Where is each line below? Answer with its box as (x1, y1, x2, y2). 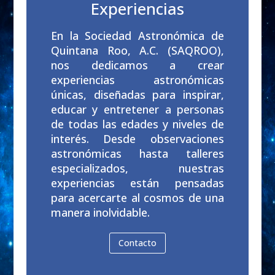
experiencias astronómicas (50, 72, 225, 88)
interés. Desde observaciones (50, 131, 225, 147)
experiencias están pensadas (50, 176, 225, 191)
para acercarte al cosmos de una (50, 190, 225, 206)
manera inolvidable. (50, 205, 150, 220)
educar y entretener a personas (50, 102, 225, 117)
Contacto (118, 237, 157, 249)
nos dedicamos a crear (50, 58, 225, 73)
